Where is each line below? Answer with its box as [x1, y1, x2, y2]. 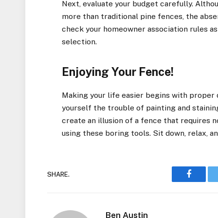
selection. [62, 36, 97, 46]
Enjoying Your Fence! [62, 65, 174, 79]
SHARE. [47, 170, 70, 178]
